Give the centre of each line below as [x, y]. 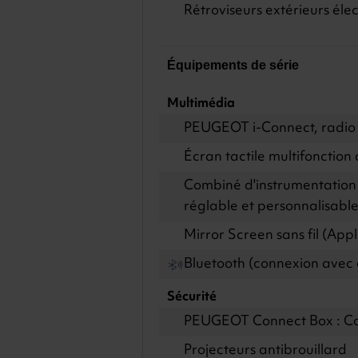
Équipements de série [233, 65]
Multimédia [201, 104]
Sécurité [191, 297]
